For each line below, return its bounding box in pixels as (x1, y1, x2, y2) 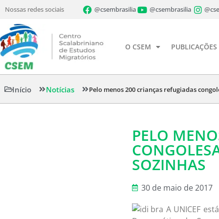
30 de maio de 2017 (141, 182, 213, 194)
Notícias (46, 84, 74, 94)
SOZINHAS (132, 154, 206, 175)
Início (12, 84, 31, 94)
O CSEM (125, 42, 151, 51)
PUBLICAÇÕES (171, 42, 217, 51)
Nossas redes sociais (5, 5, 64, 14)
